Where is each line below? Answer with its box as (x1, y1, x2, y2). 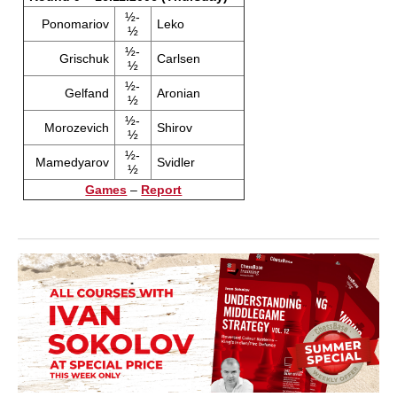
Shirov (156, 121, 192, 135)
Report (141, 183, 183, 197)
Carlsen (156, 51, 200, 66)
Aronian (156, 86, 200, 100)
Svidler (156, 155, 195, 169)
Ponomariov (42, 17, 109, 31)
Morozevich (44, 121, 109, 135)
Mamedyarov (35, 155, 109, 169)
